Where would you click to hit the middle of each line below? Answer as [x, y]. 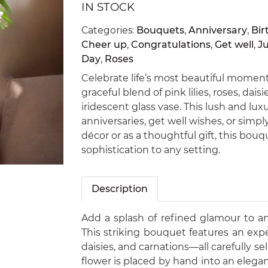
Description [119, 189]
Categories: [109, 30]
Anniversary [217, 30]
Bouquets [160, 30]
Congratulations [170, 45]
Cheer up [104, 45]
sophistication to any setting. [150, 150]
